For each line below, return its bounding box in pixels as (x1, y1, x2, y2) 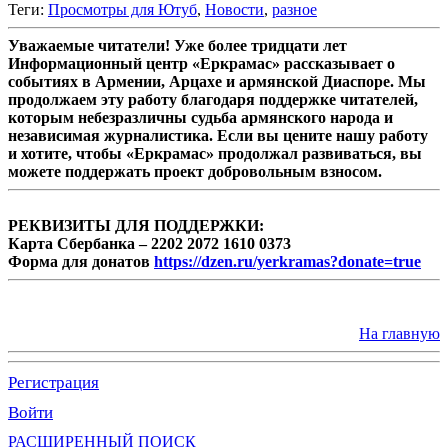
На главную (359, 324, 440, 342)
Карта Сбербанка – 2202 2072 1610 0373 (8, 234, 291, 252)
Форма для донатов (8, 252, 154, 270)
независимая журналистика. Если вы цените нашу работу (8, 126, 428, 144)
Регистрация (8, 372, 99, 392)
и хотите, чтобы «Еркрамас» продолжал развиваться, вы (8, 144, 422, 162)
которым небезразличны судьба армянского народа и (8, 108, 393, 126)
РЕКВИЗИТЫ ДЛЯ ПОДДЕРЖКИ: (8, 216, 264, 234)
